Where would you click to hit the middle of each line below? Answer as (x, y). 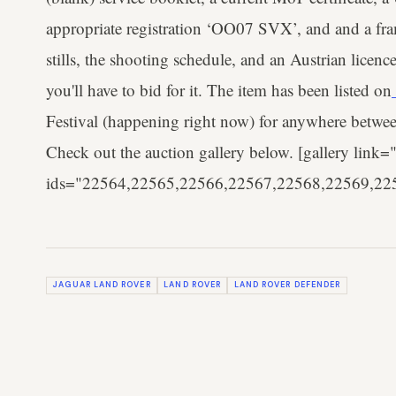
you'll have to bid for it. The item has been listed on (219, 89)
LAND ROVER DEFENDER (287, 285)
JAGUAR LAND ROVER (102, 285)
